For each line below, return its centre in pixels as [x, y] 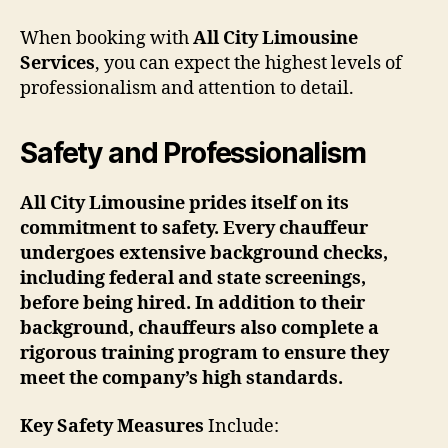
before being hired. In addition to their [192, 303]
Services [57, 63]
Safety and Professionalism [193, 153]
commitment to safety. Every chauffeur [194, 228]
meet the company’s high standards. [181, 378]
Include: [241, 426]
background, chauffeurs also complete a [199, 328]
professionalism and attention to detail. [187, 88]
